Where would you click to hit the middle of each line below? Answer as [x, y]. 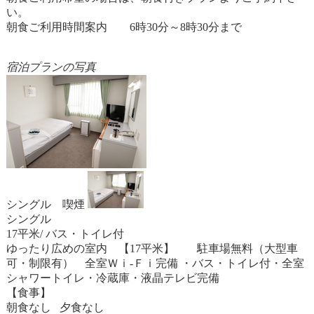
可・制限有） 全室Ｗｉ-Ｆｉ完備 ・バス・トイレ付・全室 [155, 263]
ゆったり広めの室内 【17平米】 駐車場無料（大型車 [152, 248]
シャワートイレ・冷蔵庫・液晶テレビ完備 [112, 278]
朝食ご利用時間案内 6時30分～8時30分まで [124, 27]
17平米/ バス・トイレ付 [65, 234]
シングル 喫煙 [45, 204]
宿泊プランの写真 [51, 67]
